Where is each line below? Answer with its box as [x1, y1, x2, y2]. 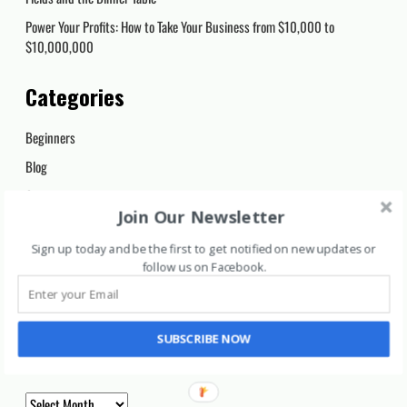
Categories [25, 80, 125, 114]
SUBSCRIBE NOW [156, 330, 251, 347]
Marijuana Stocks [25, 273, 110, 293]
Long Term [25, 243, 76, 264]
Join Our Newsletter [117, 204, 286, 228]
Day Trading [25, 214, 84, 235]
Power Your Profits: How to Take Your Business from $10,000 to [25, 16, 335, 37]
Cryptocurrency [25, 185, 104, 206]
